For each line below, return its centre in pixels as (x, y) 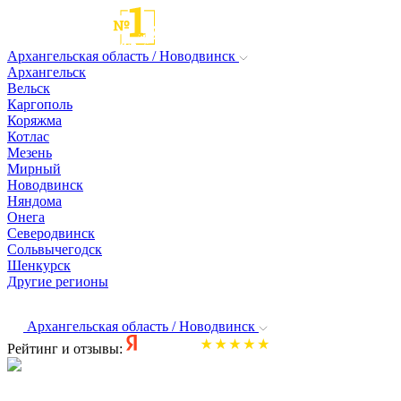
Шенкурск (39, 265)
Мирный (34, 169)
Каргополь (40, 104)
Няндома (34, 201)
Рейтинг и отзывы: (65, 349)
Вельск (29, 88)
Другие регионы (58, 282)
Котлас (28, 137)
